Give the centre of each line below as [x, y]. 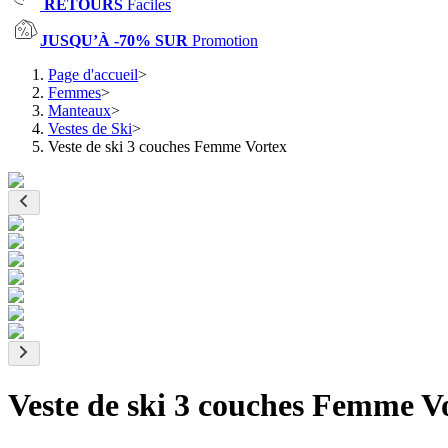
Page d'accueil [93, 74]
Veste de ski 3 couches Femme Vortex [167, 146]
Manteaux [79, 110]
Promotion [225, 40]
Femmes [74, 92]
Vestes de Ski [90, 128]
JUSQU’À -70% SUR [116, 40]
